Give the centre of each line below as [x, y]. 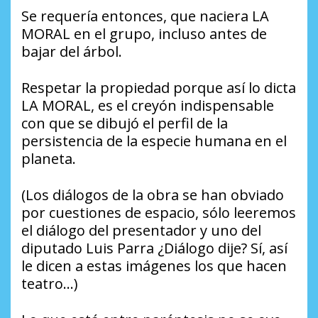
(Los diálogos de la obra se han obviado [153, 194]
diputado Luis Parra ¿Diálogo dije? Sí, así [154, 248]
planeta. [49, 158]
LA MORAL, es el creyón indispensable [148, 105]
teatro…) [50, 283]
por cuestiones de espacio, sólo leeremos [159, 212]
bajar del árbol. [72, 51]
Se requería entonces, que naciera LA [145, 16]
